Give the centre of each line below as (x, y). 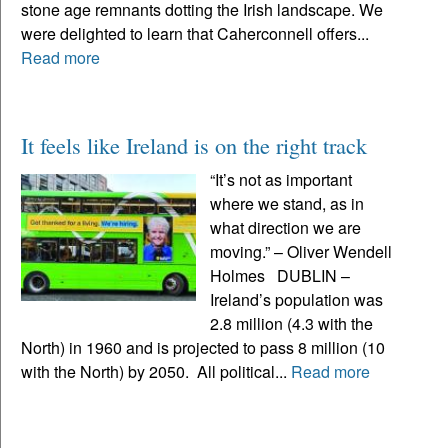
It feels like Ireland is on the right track (194, 144)
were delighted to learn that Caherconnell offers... (195, 33)
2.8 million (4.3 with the (292, 323)
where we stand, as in (287, 203)
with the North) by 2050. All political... (156, 371)
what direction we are (286, 227)
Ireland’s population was (297, 299)
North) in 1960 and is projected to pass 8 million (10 (203, 347)
